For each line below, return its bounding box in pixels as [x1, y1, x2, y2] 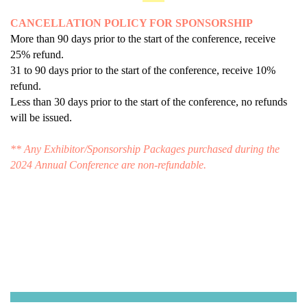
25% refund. [10, 48, 64, 60]
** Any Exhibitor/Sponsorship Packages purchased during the [10, 143, 280, 155]
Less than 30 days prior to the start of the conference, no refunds [10, 95, 287, 108]
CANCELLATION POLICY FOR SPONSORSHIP [10, 16, 253, 29]
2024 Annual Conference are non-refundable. [10, 158, 209, 171]
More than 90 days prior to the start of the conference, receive [10, 32, 275, 45]
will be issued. [10, 111, 72, 123]
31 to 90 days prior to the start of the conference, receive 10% [10, 64, 275, 76]
